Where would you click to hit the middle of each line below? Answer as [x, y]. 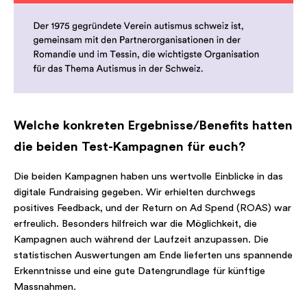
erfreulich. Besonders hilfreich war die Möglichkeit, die [135, 224]
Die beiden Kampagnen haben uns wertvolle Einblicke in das [148, 177]
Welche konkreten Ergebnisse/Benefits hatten [153, 126]
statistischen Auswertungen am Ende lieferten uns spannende [153, 256]
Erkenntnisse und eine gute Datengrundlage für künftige [139, 271]
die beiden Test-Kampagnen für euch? [130, 147]
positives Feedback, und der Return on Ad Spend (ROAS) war [152, 208]
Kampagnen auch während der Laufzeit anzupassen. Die [141, 240]
